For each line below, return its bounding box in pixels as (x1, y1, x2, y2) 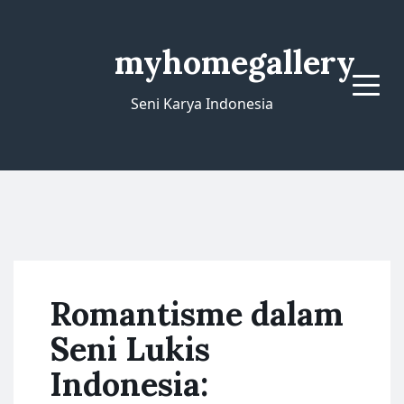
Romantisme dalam (50, 293, 344, 335)
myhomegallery (115, 41, 355, 83)
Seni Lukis (50, 328, 210, 370)
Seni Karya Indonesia (131, 94, 273, 114)
